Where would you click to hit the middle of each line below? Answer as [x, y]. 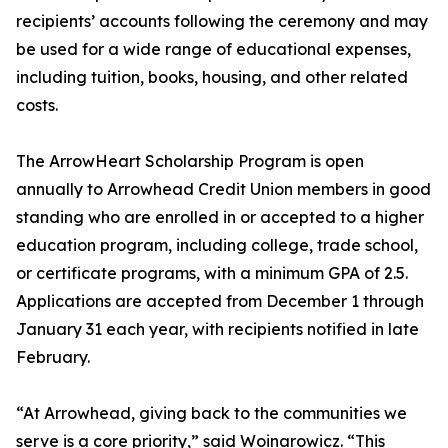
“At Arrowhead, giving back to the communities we [211, 413]
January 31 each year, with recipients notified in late [217, 329]
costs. [37, 105]
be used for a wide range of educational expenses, [213, 49]
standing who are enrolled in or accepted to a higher [220, 217]
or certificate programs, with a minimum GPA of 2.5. [212, 273]
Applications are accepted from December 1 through [220, 301]
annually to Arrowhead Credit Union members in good [223, 189]
